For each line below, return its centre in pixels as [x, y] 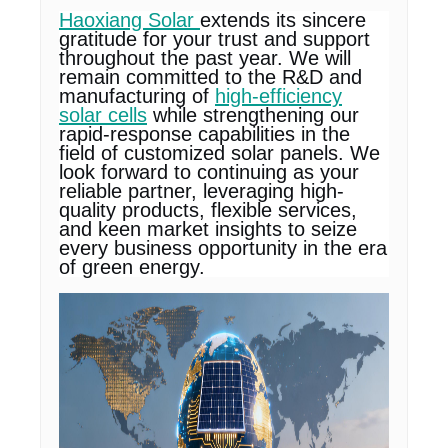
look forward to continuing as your [209, 172]
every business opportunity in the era [223, 248]
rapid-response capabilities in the [204, 134]
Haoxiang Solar [129, 20]
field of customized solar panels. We [219, 153]
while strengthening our [253, 115]
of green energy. [132, 267]
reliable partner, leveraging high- [201, 191]
